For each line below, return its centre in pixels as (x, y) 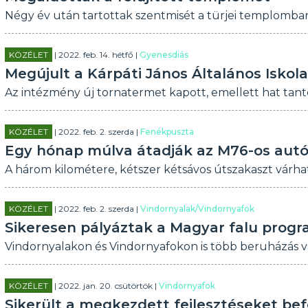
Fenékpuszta (167, 132)
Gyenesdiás (164, 55)
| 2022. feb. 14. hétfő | (96, 55)
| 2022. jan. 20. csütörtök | (105, 286)
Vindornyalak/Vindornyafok (197, 209)
